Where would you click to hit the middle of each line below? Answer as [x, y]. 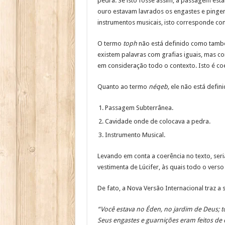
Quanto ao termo [123, 87]
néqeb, [159, 87]
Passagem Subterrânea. [139, 108]
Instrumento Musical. [135, 135]
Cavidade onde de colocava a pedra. [157, 122]
